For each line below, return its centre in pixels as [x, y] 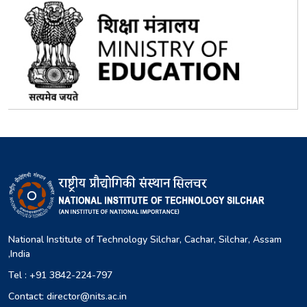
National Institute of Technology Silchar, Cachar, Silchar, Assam [145, 239]
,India [19, 254]
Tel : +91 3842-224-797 [60, 275]
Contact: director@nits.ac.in [67, 296]
